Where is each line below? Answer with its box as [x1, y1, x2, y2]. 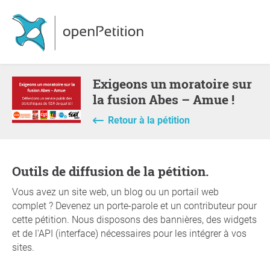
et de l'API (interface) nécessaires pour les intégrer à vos [12, 228, 246, 239]
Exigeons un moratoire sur [93, 75, 101, 92]
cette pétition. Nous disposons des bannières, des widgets [12, 214, 257, 225]
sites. [12, 242, 34, 253]
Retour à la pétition [108, 115, 190, 126]
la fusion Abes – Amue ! [93, 91, 235, 108]
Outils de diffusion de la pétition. [21, 163, 209, 180]
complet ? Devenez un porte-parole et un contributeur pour [12, 200, 257, 212]
